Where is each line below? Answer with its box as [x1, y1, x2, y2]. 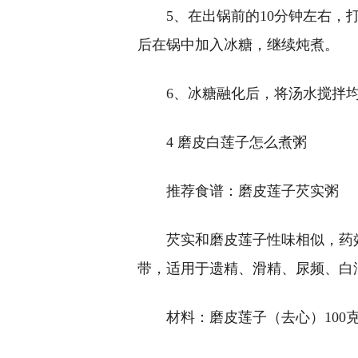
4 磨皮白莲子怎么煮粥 [166, 134, 307, 151]
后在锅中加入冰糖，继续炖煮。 [137, 37, 339, 54]
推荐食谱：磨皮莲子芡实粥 [166, 183, 339, 200]
